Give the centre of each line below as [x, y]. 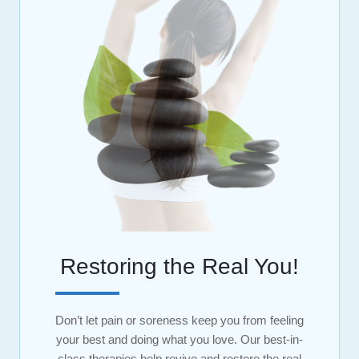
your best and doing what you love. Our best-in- [179, 339]
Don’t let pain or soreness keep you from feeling [179, 320]
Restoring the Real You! [179, 266]
